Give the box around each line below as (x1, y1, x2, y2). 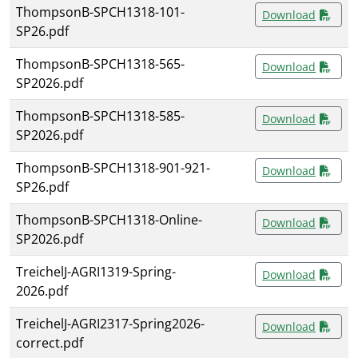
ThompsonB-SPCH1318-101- (16, 3, 185, 22)
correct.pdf (16, 334, 83, 352)
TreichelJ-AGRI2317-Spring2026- (16, 315, 205, 333)
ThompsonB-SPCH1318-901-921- (16, 159, 210, 177)
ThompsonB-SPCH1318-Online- (16, 211, 202, 229)
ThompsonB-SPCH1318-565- (16, 55, 185, 74)
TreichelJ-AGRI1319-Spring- (16, 263, 176, 281)
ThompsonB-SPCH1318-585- (16, 107, 185, 125)
